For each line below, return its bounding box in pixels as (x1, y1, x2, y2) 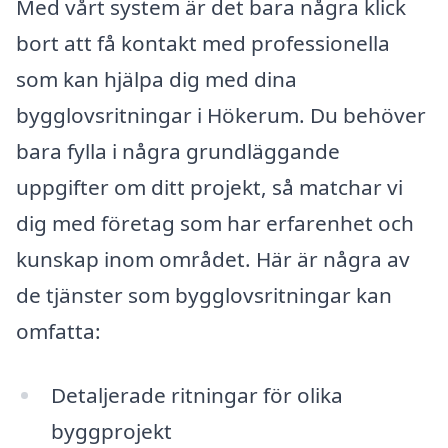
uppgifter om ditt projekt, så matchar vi (16, 173, 403, 202)
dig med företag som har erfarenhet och (16, 209, 414, 238)
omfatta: (16, 317, 101, 346)
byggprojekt (50, 417, 172, 446)
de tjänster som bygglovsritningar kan (16, 281, 392, 310)
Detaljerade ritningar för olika (50, 381, 343, 410)
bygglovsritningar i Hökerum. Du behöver (16, 101, 426, 130)
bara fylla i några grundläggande (16, 137, 340, 166)
